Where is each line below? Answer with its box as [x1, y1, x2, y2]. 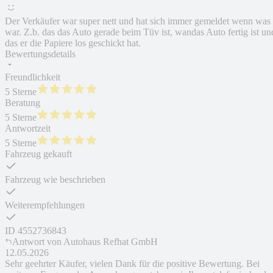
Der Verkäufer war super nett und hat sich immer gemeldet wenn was [5, 16, 271, 27]
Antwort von [12, 236, 62, 247]
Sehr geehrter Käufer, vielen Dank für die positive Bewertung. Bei [5, 258, 260, 269]
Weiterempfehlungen [5, 200, 85, 211]
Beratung [5, 97, 40, 108]
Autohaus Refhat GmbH [63, 236, 158, 247]
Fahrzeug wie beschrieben [5, 174, 105, 185]
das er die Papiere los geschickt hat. [5, 38, 141, 49]
